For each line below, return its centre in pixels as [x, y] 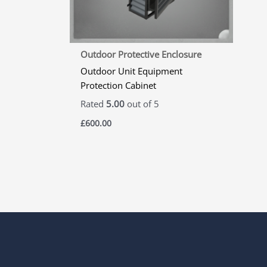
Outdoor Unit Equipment [131, 71]
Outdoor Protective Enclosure [141, 55]
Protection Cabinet [118, 85]
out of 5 [142, 104]
